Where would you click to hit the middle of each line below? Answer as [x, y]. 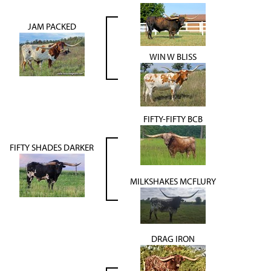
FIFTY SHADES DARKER [52, 148]
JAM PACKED [52, 27]
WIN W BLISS [173, 57]
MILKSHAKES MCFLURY [173, 181]
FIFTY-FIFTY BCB [173, 119]
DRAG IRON [173, 239]
